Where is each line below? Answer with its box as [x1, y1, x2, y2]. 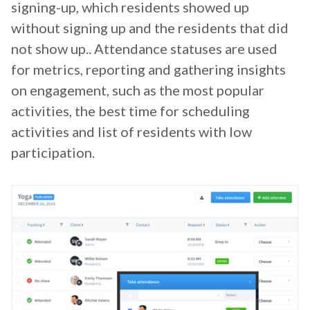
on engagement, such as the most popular [11, 82, 264, 99]
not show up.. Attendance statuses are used [11, 40, 277, 57]
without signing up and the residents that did [11, 19, 289, 37]
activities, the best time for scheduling [11, 102, 250, 120]
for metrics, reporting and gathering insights [11, 61, 286, 78]
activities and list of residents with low [11, 123, 252, 140]
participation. [11, 144, 95, 161]
